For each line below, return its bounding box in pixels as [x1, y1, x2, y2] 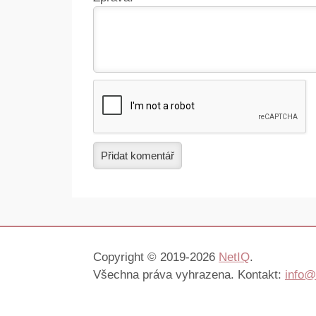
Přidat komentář [101, 150, 174, 162]
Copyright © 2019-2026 [93, 250, 219, 264]
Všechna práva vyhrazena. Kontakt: [93, 268, 285, 281]
